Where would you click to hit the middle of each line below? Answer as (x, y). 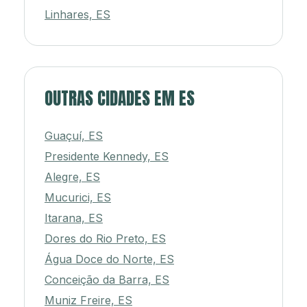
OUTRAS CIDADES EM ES (120, 99)
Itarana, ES (74, 218)
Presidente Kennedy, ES (107, 157)
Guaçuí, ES (74, 136)
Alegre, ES (72, 177)
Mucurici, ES (78, 198)
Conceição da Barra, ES (107, 280)
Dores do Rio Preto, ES (105, 239)
